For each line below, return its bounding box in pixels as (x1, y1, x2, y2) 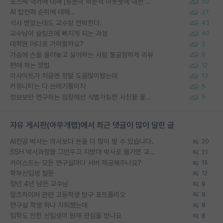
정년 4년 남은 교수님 (10, 180, 68, 188)
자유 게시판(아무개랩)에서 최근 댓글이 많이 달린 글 (10, 120, 174, 130)
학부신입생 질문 (10, 169, 54, 177)
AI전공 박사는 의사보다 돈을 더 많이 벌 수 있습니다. (10, 137, 153, 146)
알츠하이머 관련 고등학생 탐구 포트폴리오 (10, 190, 125, 199)
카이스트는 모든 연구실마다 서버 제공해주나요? (10, 158, 141, 167)
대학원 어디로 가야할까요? (10, 40, 84, 48)
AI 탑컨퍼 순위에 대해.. (10, 8, 74, 16)
